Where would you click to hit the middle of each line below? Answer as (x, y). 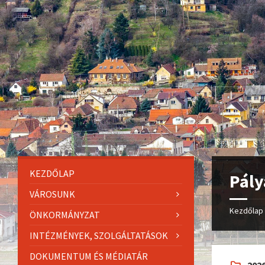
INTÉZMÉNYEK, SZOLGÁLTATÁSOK (99, 235)
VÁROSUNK (52, 194)
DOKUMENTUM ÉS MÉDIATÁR (89, 256)
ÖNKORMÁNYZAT (65, 215)
